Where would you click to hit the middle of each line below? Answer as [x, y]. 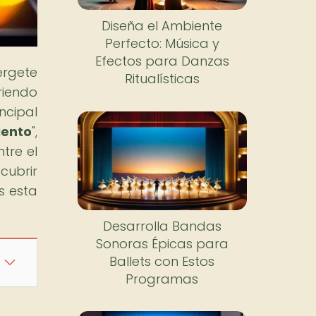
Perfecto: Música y [162, 44]
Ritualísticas [162, 79]
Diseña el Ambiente [162, 26]
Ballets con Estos [162, 261]
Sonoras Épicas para [162, 243]
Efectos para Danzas [162, 61]
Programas [162, 279]
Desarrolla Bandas [162, 226]
